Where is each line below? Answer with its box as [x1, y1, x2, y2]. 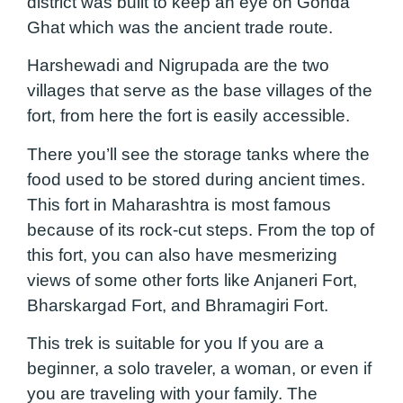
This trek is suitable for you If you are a [27, 334, 324, 354]
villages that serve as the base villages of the [27, 81, 372, 101]
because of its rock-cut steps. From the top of [27, 219, 374, 239]
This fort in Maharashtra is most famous [27, 194, 331, 214]
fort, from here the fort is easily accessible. [27, 106, 359, 126]
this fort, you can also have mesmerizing [27, 245, 337, 264]
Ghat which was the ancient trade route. [27, 17, 342, 37]
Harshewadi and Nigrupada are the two [27, 56, 329, 76]
